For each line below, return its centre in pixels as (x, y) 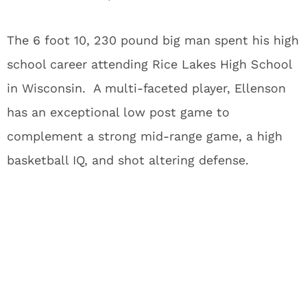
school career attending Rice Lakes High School (149, 64)
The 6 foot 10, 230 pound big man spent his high (153, 40)
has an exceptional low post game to (118, 112)
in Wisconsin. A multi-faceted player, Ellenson (146, 88)
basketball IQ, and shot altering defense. (128, 160)
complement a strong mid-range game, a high (145, 136)
